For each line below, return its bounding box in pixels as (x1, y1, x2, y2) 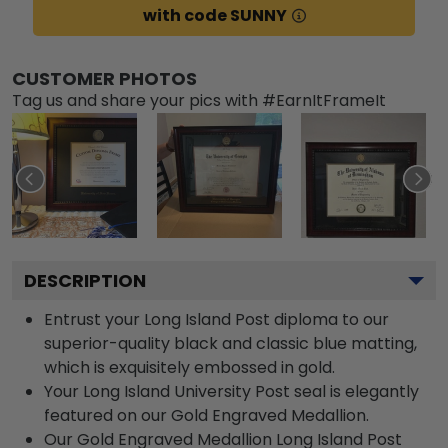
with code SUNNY (142, 3, 287, 27)
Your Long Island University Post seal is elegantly (44, 379, 419, 403)
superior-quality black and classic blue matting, (44, 331, 417, 355)
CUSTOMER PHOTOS (12, 65, 197, 91)
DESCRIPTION (24, 267, 146, 293)
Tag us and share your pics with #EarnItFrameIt (12, 88, 386, 112)
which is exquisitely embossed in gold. (44, 355, 335, 379)
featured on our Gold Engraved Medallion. (44, 403, 369, 427)
